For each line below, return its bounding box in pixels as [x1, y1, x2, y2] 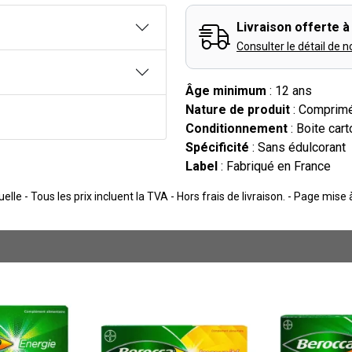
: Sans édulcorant [249, 140, 346, 155]
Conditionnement [185, 121, 288, 136]
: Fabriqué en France [218, 159, 331, 174]
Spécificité [185, 140, 249, 155]
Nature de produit [185, 102, 290, 117]
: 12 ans [266, 83, 312, 98]
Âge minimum [185, 83, 266, 98]
